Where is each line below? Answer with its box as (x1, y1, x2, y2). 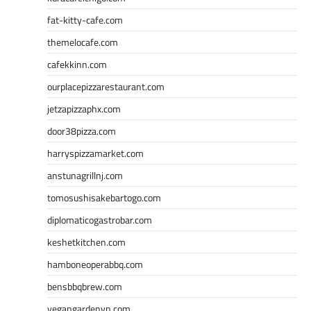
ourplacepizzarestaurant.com (47, 78, 165, 94)
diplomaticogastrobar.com (47, 212, 152, 227)
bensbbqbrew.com (47, 278, 122, 294)
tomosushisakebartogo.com (47, 190, 161, 205)
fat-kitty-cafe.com (47, 12, 123, 27)
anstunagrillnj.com (47, 167, 123, 183)
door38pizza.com (47, 123, 116, 138)
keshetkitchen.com (47, 234, 126, 249)
